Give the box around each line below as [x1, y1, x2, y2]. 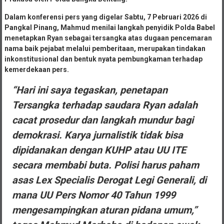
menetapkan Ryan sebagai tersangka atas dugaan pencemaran [4, 34, 212, 42]
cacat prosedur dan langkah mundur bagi [11, 114, 193, 126]
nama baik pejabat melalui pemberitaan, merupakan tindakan [4, 44, 205, 53]
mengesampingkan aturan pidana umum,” [11, 204, 197, 216]
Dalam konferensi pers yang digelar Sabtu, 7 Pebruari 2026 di [4, 13, 207, 21]
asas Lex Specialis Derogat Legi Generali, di [11, 174, 206, 186]
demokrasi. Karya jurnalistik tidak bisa [11, 129, 183, 141]
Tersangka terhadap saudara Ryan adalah [11, 99, 197, 111]
